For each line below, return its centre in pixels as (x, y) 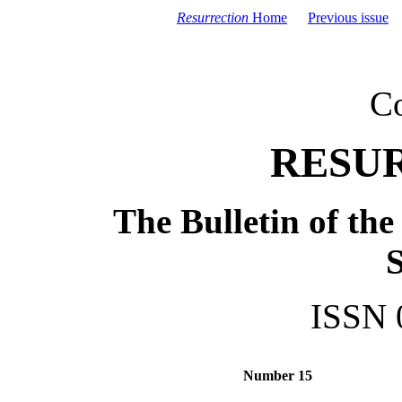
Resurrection (213, 17)
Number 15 (277, 376)
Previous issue (348, 17)
